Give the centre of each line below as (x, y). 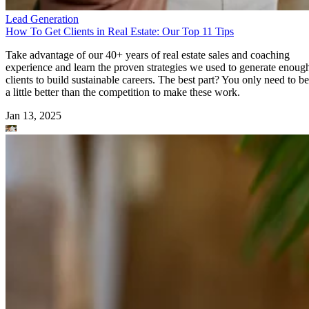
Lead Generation (42, 19)
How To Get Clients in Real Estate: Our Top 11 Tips (120, 31)
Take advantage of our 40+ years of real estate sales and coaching (148, 54)
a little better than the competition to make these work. (124, 92)
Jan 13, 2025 (33, 115)
